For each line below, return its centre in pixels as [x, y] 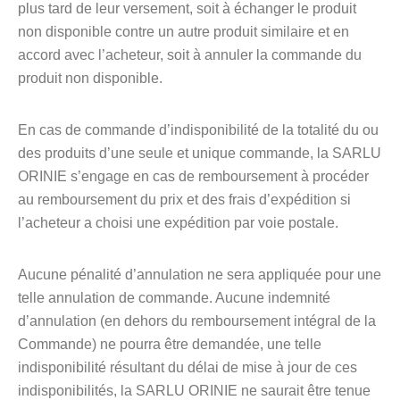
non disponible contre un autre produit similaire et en [183, 32]
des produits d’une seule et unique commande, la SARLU [200, 153]
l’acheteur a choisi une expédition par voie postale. [178, 223]
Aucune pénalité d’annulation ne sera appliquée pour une [200, 275]
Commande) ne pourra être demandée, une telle [170, 344]
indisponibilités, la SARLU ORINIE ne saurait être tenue [194, 391]
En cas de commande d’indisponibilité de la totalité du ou [198, 130]
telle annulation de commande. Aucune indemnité [174, 298]
